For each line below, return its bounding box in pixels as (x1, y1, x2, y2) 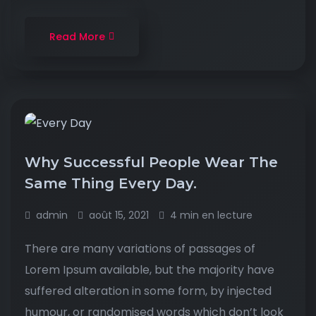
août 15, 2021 (89, 208, 149, 222)
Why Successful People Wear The (25, 154, 278, 171)
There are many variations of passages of (25, 241, 255, 257)
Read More (49, 30, 105, 44)
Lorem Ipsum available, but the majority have (25, 262, 274, 278)
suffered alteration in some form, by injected (25, 283, 272, 299)
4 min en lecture (170, 208, 253, 222)
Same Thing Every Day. (25, 175, 201, 192)
